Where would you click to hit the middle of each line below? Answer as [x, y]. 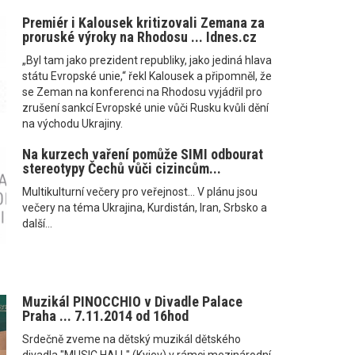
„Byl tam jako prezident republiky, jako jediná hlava [147, 61]
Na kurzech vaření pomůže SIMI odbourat [142, 155]
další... [37, 224]
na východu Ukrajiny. [72, 124]
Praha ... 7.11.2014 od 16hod [105, 316]
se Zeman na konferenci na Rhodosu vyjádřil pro [142, 92]
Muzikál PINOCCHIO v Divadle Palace [132, 302]
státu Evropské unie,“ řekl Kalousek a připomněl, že [147, 76]
